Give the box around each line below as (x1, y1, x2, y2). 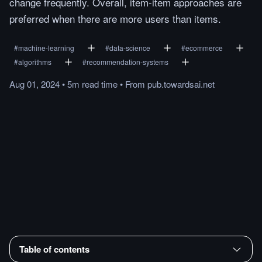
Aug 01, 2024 (9, 78, 60, 90)
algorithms (18, 57, 51, 67)
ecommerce (185, 43, 223, 53)
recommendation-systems (87, 57, 168, 67)
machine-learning (18, 43, 74, 53)
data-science (109, 43, 150, 53)
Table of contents (19, 242, 89, 256)
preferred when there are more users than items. (9, 11, 221, 26)
